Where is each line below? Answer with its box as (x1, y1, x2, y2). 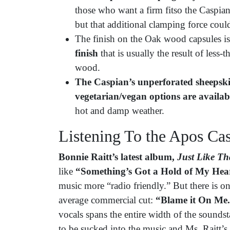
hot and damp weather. (75, 105, 164, 117)
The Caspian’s (75, 76, 135, 88)
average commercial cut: (59, 195, 156, 206)
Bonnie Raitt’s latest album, (59, 151, 177, 163)
